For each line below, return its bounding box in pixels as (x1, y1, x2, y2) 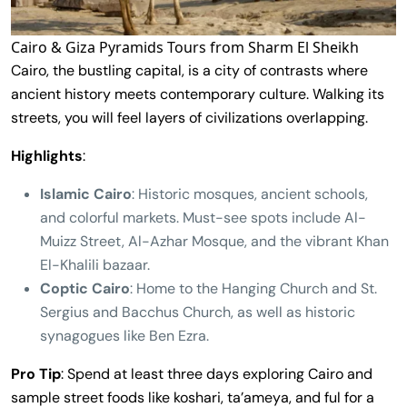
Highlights (11, 145, 83, 165)
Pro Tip (11, 363, 61, 383)
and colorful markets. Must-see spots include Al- (40, 207, 366, 227)
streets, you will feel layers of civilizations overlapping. (11, 107, 368, 127)
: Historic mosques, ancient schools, (132, 184, 368, 203)
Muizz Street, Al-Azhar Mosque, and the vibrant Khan (40, 231, 389, 251)
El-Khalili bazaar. (40, 254, 150, 274)
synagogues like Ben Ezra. (40, 325, 209, 345)
